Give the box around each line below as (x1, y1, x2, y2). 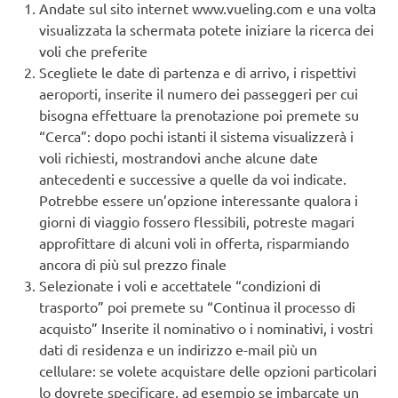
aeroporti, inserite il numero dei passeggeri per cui (39, 84, 358, 103)
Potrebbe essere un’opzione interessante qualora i (39, 191, 358, 210)
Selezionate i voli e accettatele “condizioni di (39, 276, 321, 295)
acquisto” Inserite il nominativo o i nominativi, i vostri (39, 319, 373, 338)
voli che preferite (39, 42, 147, 60)
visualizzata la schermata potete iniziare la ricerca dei (39, 20, 374, 39)
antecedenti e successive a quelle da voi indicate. (39, 170, 346, 188)
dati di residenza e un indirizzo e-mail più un (39, 340, 317, 359)
